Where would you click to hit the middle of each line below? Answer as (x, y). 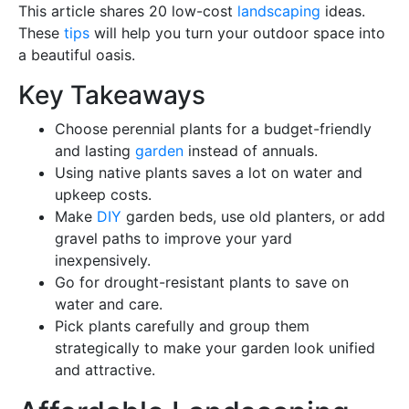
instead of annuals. (251, 150)
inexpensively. (103, 260)
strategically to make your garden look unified (215, 347)
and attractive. (105, 369)
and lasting (95, 150)
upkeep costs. (103, 194)
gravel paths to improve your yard (173, 238)
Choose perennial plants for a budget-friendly (213, 128)
